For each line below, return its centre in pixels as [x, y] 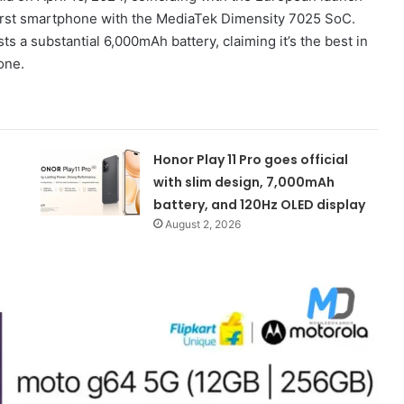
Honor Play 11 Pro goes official [251, 160]
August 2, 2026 [203, 225]
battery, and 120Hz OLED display [260, 205]
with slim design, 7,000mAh [244, 183]
